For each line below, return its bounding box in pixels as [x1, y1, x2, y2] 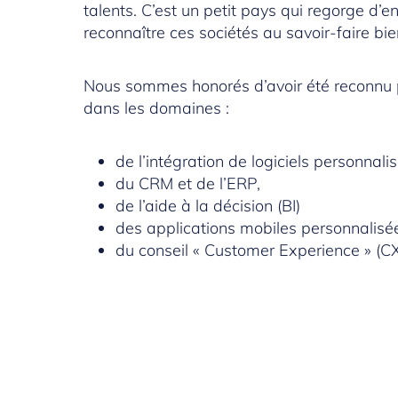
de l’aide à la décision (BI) [115, 195, 301, 217]
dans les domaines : [84, 98, 230, 119]
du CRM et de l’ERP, [115, 173, 261, 195]
